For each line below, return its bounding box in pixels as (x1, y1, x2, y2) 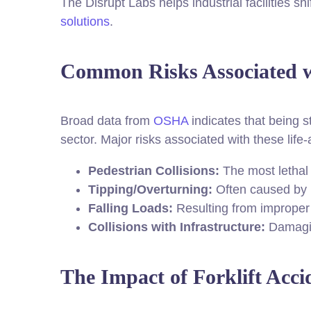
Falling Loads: (88, 201, 173, 215)
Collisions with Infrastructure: (88, 220, 265, 234)
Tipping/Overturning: (88, 183, 212, 196)
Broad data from (60, 114, 153, 128)
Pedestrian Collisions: (88, 164, 219, 178)
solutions (60, 15, 110, 28)
